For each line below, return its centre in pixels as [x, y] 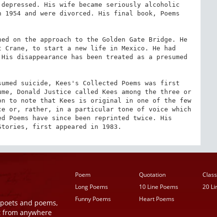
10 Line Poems [158, 187]
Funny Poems [93, 199]
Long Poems [92, 187]
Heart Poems [156, 199]
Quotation [152, 175]
